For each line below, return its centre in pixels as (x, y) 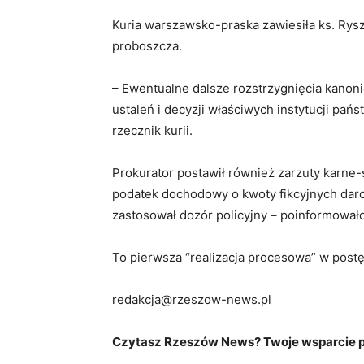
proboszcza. (149, 46)
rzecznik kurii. (154, 131)
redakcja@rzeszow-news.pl (192, 300)
